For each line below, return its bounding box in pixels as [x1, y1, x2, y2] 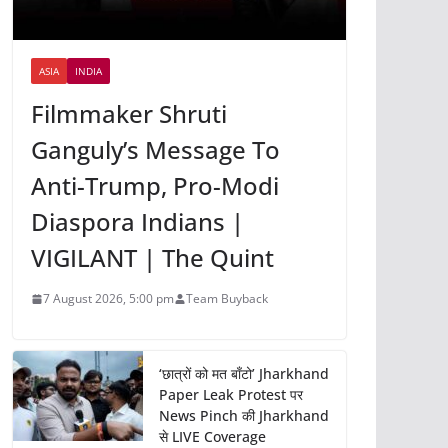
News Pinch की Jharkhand [159, 406, 329, 426]
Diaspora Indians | [31, 205, 244, 239]
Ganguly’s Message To [31, 133, 280, 167]
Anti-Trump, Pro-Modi [31, 169, 279, 203]
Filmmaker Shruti [31, 97, 227, 131]
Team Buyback [186, 290, 268, 308]
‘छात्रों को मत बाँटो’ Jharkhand [159, 364, 329, 384]
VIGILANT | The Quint [31, 241, 274, 275]
